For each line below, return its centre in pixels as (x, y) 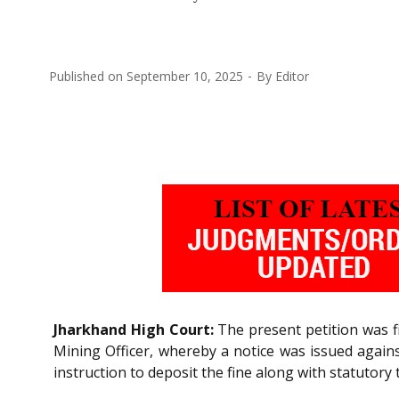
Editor (292, 76)
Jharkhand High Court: (134, 329)
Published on (88, 76)
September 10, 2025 (185, 76)
